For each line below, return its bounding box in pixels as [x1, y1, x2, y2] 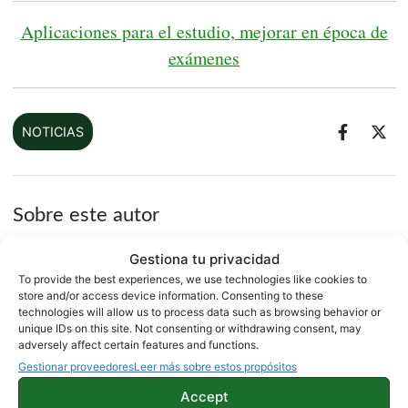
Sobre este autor [12, 205, 159, 226]
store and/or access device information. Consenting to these [18, 288, 323, 302]
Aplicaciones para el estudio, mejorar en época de [20, 19, 388, 45]
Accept [179, 388, 229, 405]
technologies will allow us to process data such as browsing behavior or [18, 304, 381, 319]
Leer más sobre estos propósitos [134, 359, 297, 373]
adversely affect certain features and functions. [18, 337, 259, 352]
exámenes [168, 46, 240, 71]
